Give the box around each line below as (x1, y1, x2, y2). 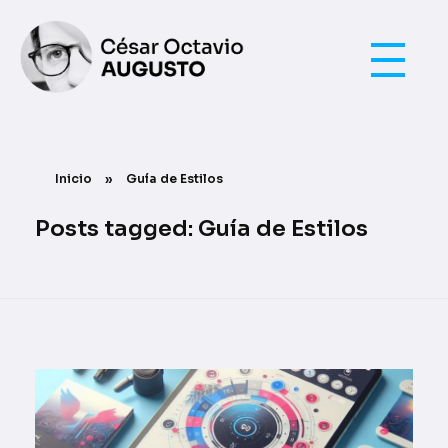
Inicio (55, 170, 92, 186)
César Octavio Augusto (29, 93, 43, 109)
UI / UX (36, 90, 60, 118)
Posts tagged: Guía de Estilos (35, 214, 368, 242)
